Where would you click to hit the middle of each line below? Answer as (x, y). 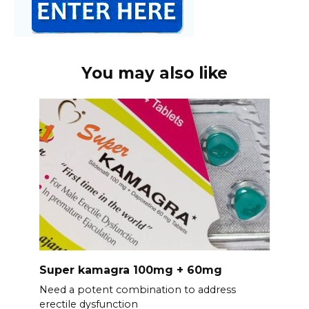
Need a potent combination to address (137, 289)
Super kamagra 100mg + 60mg (130, 270)
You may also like (154, 73)
